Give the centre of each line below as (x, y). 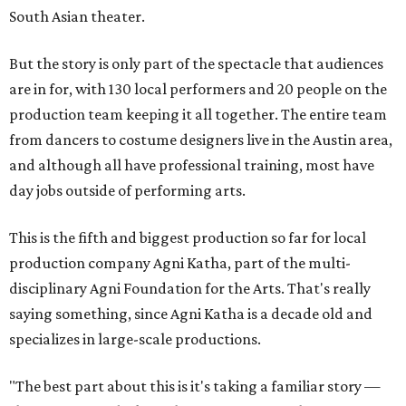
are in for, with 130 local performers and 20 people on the (198, 89)
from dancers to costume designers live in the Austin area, (201, 140)
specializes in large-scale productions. (135, 339)
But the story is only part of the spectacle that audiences (196, 64)
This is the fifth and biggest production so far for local (188, 238)
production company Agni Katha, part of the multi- (180, 263)
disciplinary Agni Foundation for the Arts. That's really (190, 289)
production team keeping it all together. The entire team (198, 115)
